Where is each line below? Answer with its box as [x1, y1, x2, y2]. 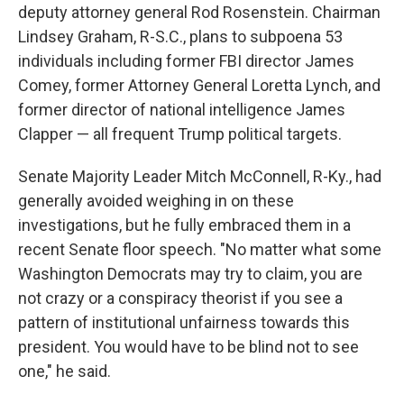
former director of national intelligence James [18, 100, 345, 119]
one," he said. [18, 362, 111, 381]
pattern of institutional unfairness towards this [18, 313, 350, 332]
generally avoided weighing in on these [18, 191, 294, 210]
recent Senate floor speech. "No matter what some [18, 240, 381, 259]
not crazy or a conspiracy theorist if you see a [18, 289, 343, 308]
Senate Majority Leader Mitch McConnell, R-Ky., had [18, 167, 381, 186]
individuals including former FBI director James [18, 51, 354, 70]
